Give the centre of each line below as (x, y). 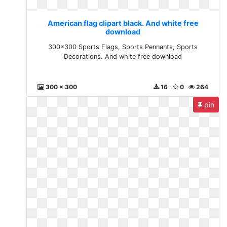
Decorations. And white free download (123, 56)
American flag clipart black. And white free (123, 23)
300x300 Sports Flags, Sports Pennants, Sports (123, 47)
